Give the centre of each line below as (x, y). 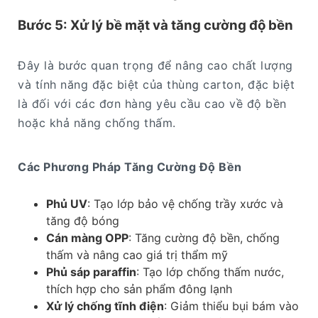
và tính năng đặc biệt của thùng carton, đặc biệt (156, 84)
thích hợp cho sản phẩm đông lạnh (139, 289)
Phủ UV (67, 203)
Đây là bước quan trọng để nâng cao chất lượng (155, 65)
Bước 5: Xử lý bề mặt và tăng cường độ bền (155, 26)
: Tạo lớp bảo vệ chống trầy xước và (185, 203)
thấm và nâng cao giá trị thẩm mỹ (137, 254)
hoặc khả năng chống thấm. (97, 122)
